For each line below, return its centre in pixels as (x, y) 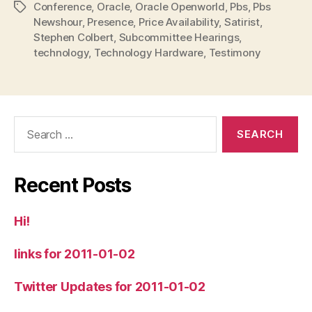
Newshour (58, 22)
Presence (110, 22)
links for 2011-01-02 (75, 254)
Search (27, 123)
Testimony (235, 53)
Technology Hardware (149, 53)
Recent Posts (73, 185)
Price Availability (179, 22)
